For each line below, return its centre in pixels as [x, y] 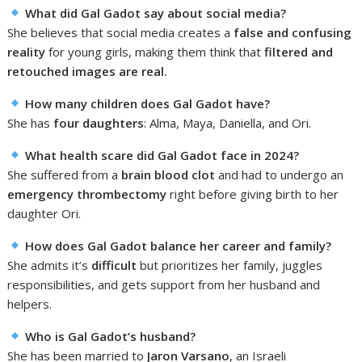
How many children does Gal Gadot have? [147, 103]
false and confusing [293, 32]
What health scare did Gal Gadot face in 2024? [162, 155]
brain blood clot [168, 174]
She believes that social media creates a [121, 32]
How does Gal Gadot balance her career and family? [178, 245]
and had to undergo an [280, 174]
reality [27, 51]
